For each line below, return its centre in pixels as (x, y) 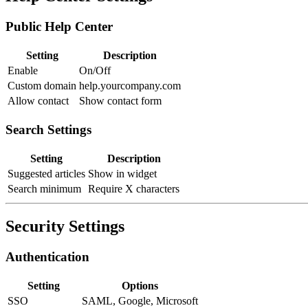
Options (140, 286)
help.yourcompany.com (130, 86)
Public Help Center (59, 27)
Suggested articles (46, 173)
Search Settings (48, 129)
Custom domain (42, 86)
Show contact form (120, 101)
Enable (23, 71)
